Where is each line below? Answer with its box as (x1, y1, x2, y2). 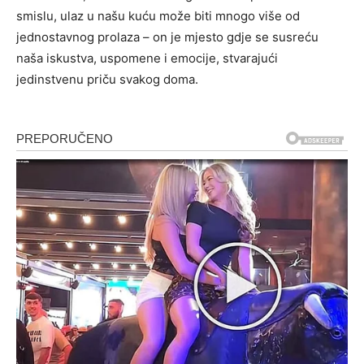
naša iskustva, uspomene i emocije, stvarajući (16, 50, 278, 67)
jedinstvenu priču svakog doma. (16, 71, 198, 88)
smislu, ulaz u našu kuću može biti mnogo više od (16, 8, 300, 24)
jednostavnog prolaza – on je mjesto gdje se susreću (16, 29, 318, 45)
